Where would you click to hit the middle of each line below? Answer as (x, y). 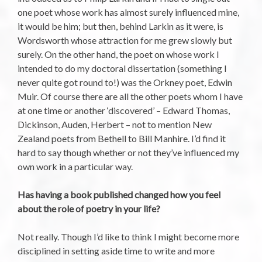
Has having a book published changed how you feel (119, 194)
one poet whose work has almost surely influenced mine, (128, 12)
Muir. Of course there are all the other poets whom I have (130, 96)
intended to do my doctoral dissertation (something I (122, 68)
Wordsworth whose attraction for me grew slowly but (125, 40)
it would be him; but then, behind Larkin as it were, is (120, 26)
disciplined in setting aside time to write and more (116, 250)
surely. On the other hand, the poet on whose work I (118, 54)
